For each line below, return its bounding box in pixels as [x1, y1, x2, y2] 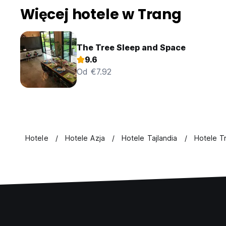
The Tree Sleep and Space [77, 42, 186, 53]
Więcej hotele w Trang [20, 5, 182, 25]
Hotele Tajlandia [121, 134, 178, 143]
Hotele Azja [65, 134, 105, 143]
